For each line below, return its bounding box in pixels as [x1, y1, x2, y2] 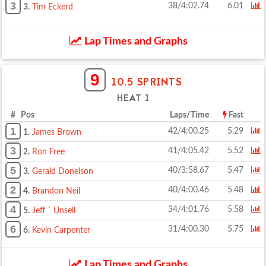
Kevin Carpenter [32, 226, 90, 235]
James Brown [32, 128, 81, 137]
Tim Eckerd [32, 3, 73, 11]
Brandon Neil [32, 187, 80, 195]
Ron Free [32, 148, 65, 156]
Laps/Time [170, 111, 209, 119]
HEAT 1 [117, 92, 149, 106]
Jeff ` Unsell [32, 207, 75, 215]
